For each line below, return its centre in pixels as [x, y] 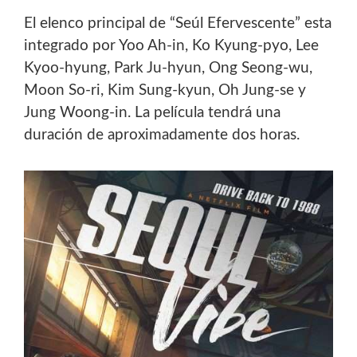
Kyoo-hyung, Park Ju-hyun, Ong [133, 69]
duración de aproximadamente [128, 135]
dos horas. [266, 135]
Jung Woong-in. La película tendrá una [152, 113]
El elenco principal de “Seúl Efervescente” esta [178, 24]
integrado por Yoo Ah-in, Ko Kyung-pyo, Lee [171, 46]
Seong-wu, [277, 69]
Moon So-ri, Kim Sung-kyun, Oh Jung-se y [165, 91]
